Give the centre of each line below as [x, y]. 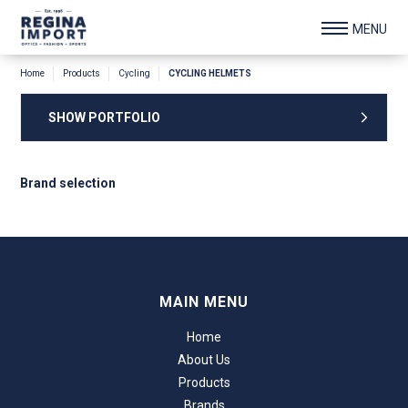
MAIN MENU [204, 302]
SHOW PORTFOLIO [105, 117]
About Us [204, 360]
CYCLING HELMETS [210, 73]
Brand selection [68, 183]
